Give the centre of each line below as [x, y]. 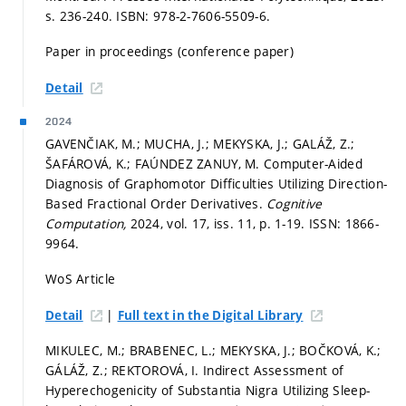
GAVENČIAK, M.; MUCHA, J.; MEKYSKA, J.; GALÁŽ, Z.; [200, 143]
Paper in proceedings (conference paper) [169, 52]
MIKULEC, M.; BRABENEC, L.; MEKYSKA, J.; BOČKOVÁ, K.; [213, 351]
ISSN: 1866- [343, 223]
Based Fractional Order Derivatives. [156, 203]
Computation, [88, 223]
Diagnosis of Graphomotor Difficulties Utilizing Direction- [217, 183]
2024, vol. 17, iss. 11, [195, 223]
